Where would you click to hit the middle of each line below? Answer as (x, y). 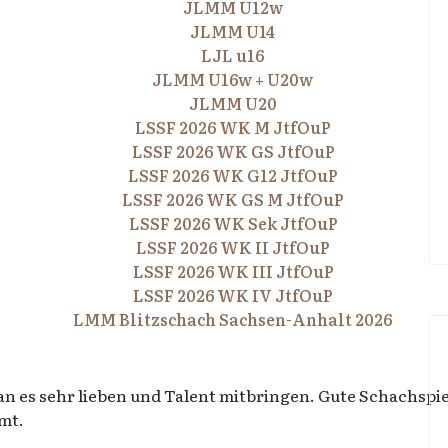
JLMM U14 (232, 31)
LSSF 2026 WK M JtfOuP (232, 127)
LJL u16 (232, 55)
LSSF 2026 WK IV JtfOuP (232, 295)
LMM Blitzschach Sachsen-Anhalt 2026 (232, 319)
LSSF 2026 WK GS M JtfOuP (232, 199)
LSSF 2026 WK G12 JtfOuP (232, 175)
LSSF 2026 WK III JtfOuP (232, 271)
